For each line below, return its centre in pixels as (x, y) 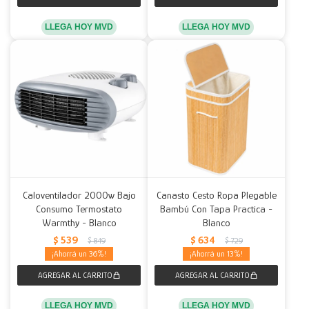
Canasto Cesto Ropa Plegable (216, 195)
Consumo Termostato (79, 209)
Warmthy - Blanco (79, 222)
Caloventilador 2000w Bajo (79, 195)
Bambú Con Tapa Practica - (216, 209)
